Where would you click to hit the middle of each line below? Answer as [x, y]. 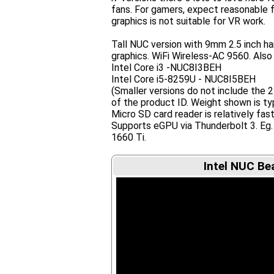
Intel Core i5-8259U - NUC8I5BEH [183, 79]
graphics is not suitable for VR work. [188, 21]
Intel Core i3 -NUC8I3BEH [166, 68]
